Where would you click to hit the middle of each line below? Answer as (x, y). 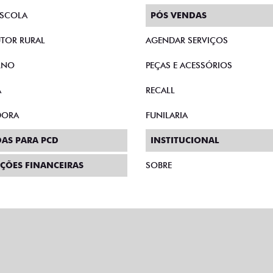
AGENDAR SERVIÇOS (187, 40)
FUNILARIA (167, 115)
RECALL (160, 90)
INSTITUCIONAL (185, 140)
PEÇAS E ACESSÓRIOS (189, 65)
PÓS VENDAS (179, 15)
